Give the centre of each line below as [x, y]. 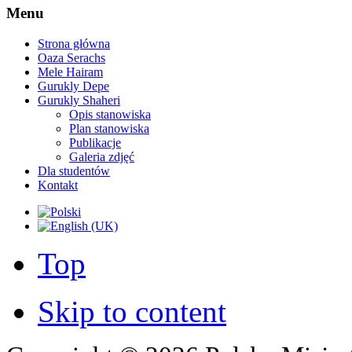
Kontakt [58, 185]
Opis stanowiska [110, 114]
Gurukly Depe [73, 86]
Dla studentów [74, 170]
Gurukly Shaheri [79, 100]
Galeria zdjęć [102, 156]
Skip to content [132, 311]
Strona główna [74, 43]
